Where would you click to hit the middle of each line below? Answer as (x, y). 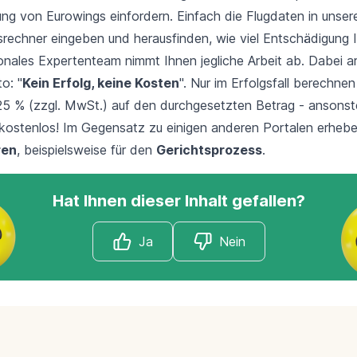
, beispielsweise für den (86, 149)
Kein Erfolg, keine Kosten (101, 82)
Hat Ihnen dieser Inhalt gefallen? (178, 200)
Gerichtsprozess (209, 149)
